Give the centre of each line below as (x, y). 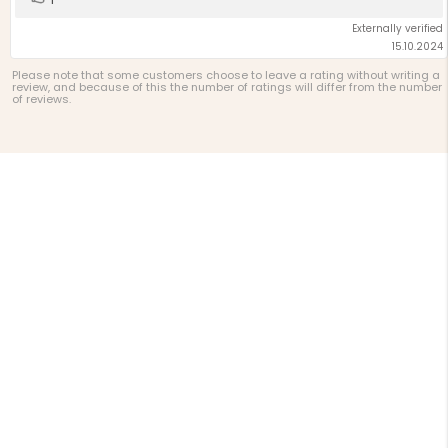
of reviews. (41, 99)
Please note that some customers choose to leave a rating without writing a (226, 75)
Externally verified (397, 29)
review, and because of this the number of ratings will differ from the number (227, 87)
